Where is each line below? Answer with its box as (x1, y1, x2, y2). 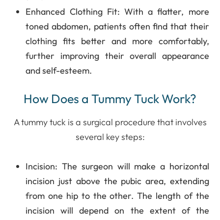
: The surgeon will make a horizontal (55, 160, 209, 172)
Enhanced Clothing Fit (26, 5, 117, 17)
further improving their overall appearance (26, 50, 209, 61)
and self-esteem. (26, 64, 92, 76)
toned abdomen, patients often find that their (26, 20, 209, 32)
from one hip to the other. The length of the (26, 190, 209, 201)
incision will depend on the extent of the (26, 204, 209, 216)
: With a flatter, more (117, 5, 209, 17)
